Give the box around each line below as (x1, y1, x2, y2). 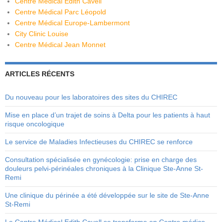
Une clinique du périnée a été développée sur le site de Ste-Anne (5, 191, 209, 200)
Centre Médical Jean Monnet (15, 41, 106, 49)
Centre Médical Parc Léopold (15, 8, 106, 16)
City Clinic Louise (15, 30, 68, 38)
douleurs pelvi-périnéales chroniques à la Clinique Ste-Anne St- (5, 165, 203, 173)
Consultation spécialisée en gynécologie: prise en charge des (5, 156, 197, 164)
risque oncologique (5, 120, 64, 128)
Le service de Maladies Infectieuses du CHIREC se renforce (5, 138, 193, 146)
